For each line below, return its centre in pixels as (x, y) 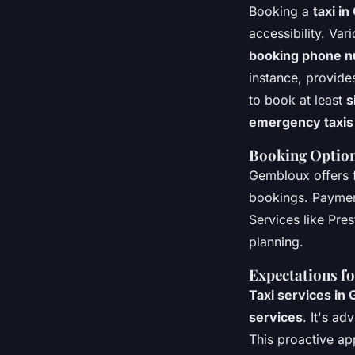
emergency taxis (301, 122)
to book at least (298, 99)
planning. (276, 241)
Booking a (281, 11)
